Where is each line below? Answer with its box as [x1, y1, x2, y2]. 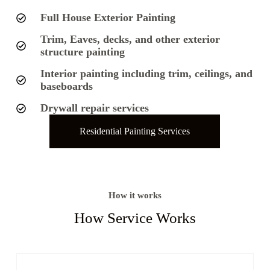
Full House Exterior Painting [40, 11, 175, 24]
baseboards [40, 80, 93, 93]
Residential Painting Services [80, 126, 190, 137]
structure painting [40, 46, 125, 58]
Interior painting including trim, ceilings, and [40, 67, 253, 80]
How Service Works [74, 210, 196, 227]
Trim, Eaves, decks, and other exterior [40, 33, 220, 46]
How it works [108, 190, 162, 201]
